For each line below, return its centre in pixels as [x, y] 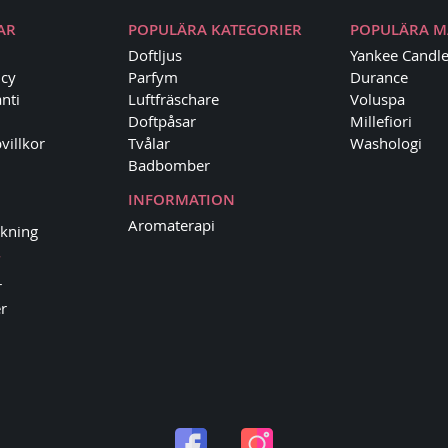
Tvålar [148, 143]
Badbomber [168, 165]
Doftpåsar [161, 121]
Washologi [386, 143]
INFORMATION [181, 199]
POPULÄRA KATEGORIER [214, 29]
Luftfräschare [173, 99]
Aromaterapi [171, 225]
